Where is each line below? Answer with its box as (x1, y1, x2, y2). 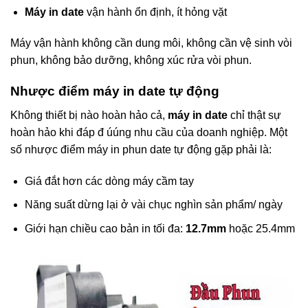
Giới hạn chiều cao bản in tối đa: (24, 222, 186, 234)
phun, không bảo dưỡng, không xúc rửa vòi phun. (10, 54, 252, 67)
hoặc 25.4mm (225, 222, 295, 234)
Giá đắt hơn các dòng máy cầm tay (24, 175, 194, 187)
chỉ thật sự (228, 109, 281, 121)
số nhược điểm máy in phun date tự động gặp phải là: (10, 143, 272, 155)
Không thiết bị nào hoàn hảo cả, (10, 109, 168, 121)
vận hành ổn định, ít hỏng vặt (83, 5, 227, 18)
